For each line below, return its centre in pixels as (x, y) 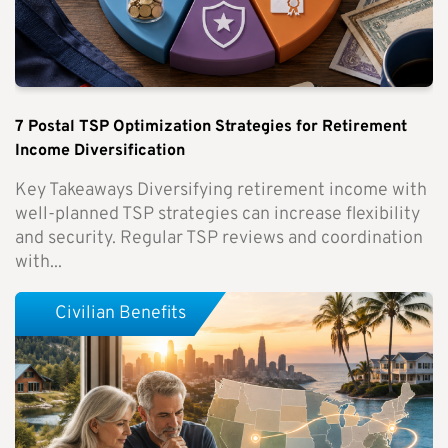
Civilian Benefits (120, 313)
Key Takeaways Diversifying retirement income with (221, 191)
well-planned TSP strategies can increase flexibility (217, 215)
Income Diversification (100, 151)
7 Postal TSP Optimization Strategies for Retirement (211, 127)
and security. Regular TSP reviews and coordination (219, 239)
